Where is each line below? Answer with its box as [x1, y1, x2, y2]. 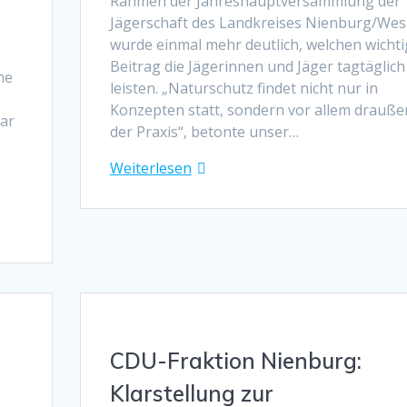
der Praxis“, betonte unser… [109, 121, 299, 142]
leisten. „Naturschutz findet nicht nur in [109, 77, 378, 98]
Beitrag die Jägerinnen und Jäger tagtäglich [109, 55, 405, 76]
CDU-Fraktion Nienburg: [109, 346, 362, 374]
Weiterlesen [109, 157, 192, 178]
